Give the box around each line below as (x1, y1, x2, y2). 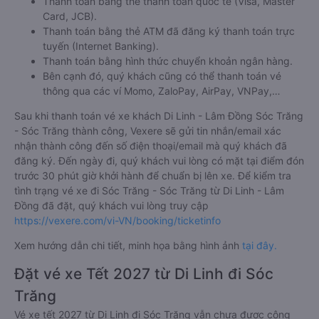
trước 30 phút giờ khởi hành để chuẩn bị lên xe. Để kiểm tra (14, 169, 291, 182)
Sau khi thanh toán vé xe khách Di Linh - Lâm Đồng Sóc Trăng (14, 110, 303, 122)
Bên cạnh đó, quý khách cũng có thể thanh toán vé (43, 70, 281, 83)
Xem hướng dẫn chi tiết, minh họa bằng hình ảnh (14, 239, 242, 252)
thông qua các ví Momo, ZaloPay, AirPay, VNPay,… (43, 85, 281, 98)
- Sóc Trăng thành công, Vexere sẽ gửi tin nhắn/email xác (14, 125, 281, 137)
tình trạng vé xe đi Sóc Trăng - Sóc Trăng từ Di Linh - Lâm (14, 184, 284, 197)
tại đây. (242, 239, 277, 252)
